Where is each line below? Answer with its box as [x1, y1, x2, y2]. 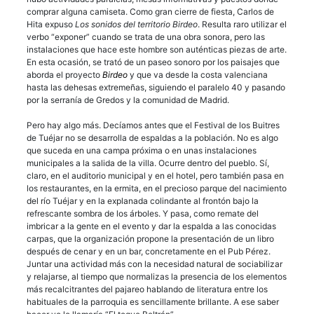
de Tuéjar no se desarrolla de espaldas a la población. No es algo [27, 132, 278, 143]
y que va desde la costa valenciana [130, 69, 268, 80]
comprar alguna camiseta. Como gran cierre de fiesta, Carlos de [27, 6, 274, 17]
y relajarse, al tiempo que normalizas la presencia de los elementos [27, 271, 287, 282]
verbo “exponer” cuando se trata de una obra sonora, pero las [27, 31, 265, 42]
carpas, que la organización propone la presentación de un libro [27, 233, 274, 244]
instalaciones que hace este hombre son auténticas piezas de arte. [27, 43, 287, 55]
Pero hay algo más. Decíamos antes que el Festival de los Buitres [27, 119, 280, 130]
